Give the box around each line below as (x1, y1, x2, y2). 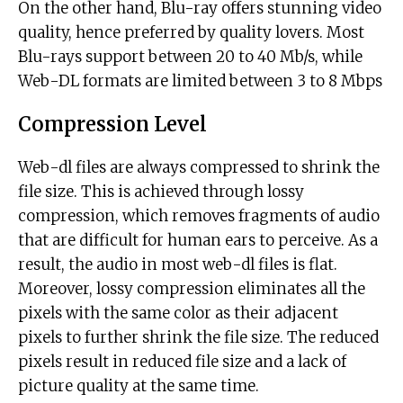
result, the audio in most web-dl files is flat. (18, 255, 337, 275)
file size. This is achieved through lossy (18, 182, 304, 202)
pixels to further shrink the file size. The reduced (18, 327, 379, 348)
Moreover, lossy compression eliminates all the (18, 279, 365, 300)
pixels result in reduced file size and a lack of (18, 352, 346, 372)
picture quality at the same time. (18, 376, 259, 397)
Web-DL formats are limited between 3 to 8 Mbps (18, 71, 382, 92)
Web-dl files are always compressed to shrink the (18, 157, 380, 178)
